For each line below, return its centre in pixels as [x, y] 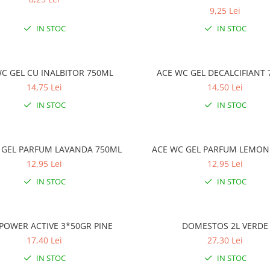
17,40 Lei [45, 240]
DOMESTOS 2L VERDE [225, 226]
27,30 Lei [225, 240]
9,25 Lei [225, 11]
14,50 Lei [225, 87]
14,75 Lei [45, 87]
